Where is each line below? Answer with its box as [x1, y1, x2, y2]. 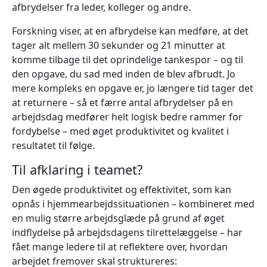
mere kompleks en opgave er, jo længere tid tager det [12, 81, 253, 95]
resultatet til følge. [12, 138, 95, 152]
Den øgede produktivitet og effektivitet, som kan [12, 182, 231, 196]
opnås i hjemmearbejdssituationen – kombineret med [12, 197, 254, 210]
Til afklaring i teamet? [12, 160, 142, 178]
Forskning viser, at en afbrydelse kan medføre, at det [12, 24, 249, 38]
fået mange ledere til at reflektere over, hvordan [12, 240, 228, 253]
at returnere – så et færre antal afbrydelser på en [12, 95, 233, 109]
